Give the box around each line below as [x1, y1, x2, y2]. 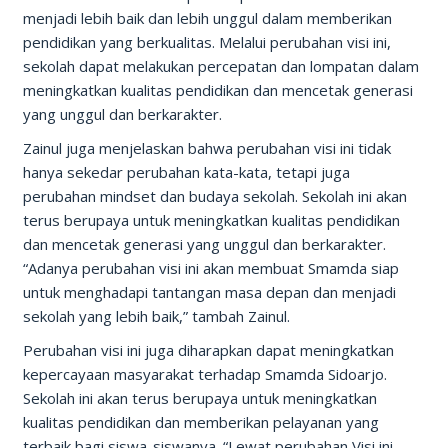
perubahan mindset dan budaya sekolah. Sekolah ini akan [22, 186, 407, 206]
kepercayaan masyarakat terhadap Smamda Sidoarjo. [22, 364, 387, 384]
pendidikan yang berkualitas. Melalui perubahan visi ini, [22, 32, 391, 52]
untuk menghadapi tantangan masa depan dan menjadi [22, 282, 396, 302]
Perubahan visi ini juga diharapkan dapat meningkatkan [22, 340, 394, 360]
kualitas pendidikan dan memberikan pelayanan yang [22, 412, 379, 432]
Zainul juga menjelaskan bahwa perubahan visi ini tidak [22, 138, 391, 158]
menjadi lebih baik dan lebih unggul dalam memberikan [22, 8, 392, 28]
